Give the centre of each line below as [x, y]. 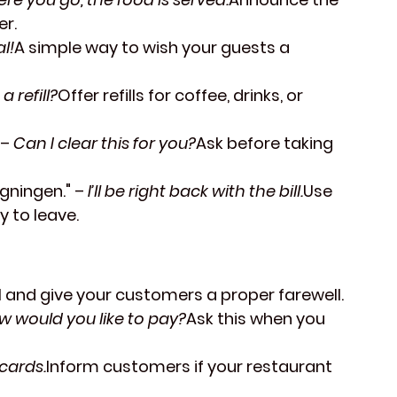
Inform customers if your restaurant [191, 367]
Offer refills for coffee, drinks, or [182, 96]
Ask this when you [257, 319]
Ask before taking [266, 144]
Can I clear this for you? [105, 144]
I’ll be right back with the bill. [195, 191]
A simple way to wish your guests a [154, 48]
